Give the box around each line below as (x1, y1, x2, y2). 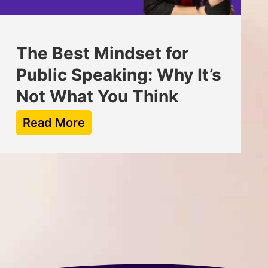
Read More (22, 115, 85, 130)
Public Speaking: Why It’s (16, 64, 221, 85)
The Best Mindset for (16, 42, 188, 63)
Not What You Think (16, 86, 178, 106)
